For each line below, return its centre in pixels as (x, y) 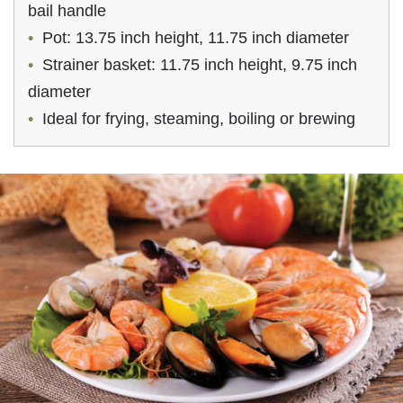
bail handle (67, 11)
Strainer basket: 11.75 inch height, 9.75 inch (200, 65)
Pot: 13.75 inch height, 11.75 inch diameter (196, 38)
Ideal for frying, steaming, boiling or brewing (199, 119)
